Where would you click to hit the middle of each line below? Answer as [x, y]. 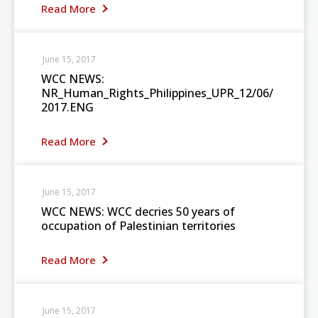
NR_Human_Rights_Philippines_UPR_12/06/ [157, 93]
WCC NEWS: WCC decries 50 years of [138, 212]
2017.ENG [67, 107]
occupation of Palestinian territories [138, 226]
